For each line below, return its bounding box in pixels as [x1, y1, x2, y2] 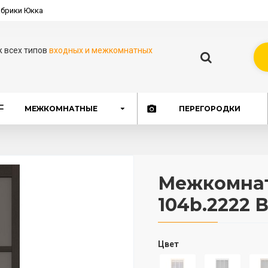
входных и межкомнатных [49, 45, 153, 55]
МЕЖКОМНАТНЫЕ [25, 103, 98, 113]
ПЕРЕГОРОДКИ [178, 103, 240, 113]
